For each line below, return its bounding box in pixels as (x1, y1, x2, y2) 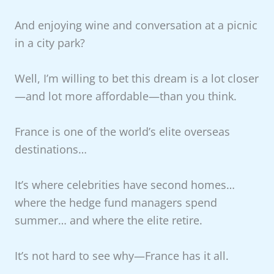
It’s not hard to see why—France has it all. (14, 248, 229, 264)
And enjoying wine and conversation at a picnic (14, 17, 257, 32)
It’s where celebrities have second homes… (14, 177, 235, 193)
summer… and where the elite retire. (14, 213, 202, 228)
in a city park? (14, 35, 85, 50)
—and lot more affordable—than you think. (14, 88, 237, 103)
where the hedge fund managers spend (14, 195, 217, 210)
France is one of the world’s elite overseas (14, 124, 230, 139)
